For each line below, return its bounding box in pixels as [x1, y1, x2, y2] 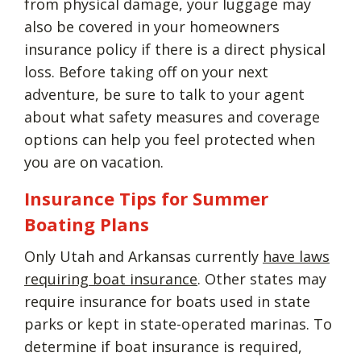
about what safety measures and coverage [24, 106, 320, 127]
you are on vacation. [24, 151, 168, 172]
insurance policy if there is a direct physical [24, 39, 326, 59]
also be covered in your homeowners [24, 16, 280, 36]
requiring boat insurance [24, 268, 197, 288]
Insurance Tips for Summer [24, 185, 268, 210]
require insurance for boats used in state [24, 291, 310, 311]
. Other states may [197, 268, 326, 288]
